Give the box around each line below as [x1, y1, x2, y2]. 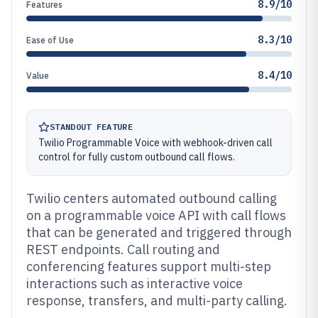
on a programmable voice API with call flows [26, 207, 286, 224]
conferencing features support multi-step [26, 258, 271, 275]
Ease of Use [26, 35, 74, 45]
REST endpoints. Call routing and [26, 241, 220, 258]
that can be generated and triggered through [26, 224, 292, 241]
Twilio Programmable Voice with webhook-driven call [38, 136, 273, 149]
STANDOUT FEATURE [50, 121, 133, 132]
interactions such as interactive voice [26, 275, 243, 292]
